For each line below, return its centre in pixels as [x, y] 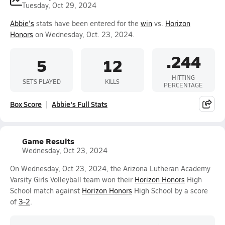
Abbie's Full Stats [80, 104]
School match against [46, 191]
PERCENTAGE [184, 85]
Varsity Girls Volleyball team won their [72, 180]
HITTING [184, 77]
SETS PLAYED [41, 81]
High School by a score [170, 191]
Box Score [26, 104]
